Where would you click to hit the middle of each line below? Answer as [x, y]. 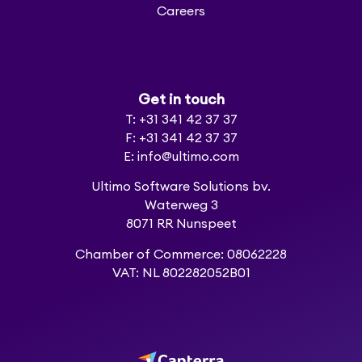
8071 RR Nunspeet [181, 224]
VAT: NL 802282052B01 [181, 273]
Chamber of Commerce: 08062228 [181, 254]
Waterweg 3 [181, 206]
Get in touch [181, 100]
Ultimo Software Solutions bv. [181, 187]
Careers [181, 11]
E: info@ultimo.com [181, 157]
